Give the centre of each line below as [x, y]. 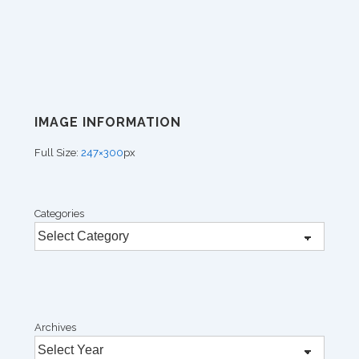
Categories [59, 213]
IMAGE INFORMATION [108, 122]
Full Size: [58, 152]
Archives [55, 327]
